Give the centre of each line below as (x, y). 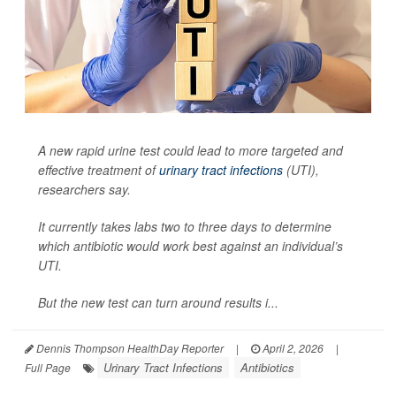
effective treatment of (99, 169)
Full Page (48, 367)
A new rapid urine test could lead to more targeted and (190, 150)
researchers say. (84, 189)
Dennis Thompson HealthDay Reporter (129, 347)
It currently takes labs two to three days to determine (185, 226)
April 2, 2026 (292, 347)
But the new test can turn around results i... (158, 302)
